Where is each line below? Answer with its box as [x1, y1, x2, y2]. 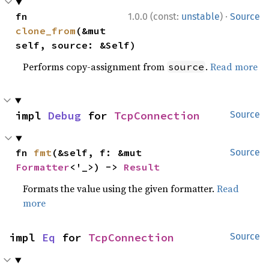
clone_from [16, 25, 76, 37]
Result [124, 161, 160, 174]
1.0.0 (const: [128, 11, 181, 23]
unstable [181, 11, 220, 23]
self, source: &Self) [16, 39, 136, 52]
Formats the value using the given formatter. [23, 182, 217, 196]
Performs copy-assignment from [23, 60, 168, 74]
